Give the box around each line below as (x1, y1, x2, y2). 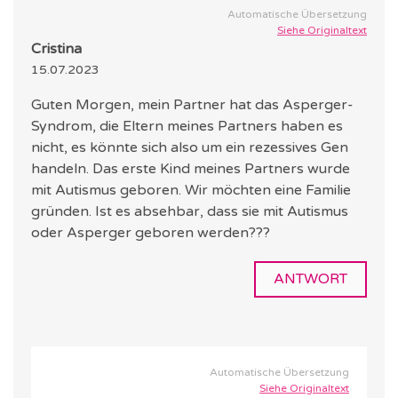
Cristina (31, 40, 82, 59)
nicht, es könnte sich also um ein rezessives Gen (31, 139, 348, 157)
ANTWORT (274, 270, 347, 289)
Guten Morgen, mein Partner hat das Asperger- (31, 96, 354, 115)
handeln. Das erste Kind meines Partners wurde (31, 160, 350, 179)
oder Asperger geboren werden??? (31, 224, 270, 243)
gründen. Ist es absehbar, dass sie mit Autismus (31, 203, 348, 221)
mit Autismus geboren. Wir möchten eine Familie (31, 181, 351, 200)
